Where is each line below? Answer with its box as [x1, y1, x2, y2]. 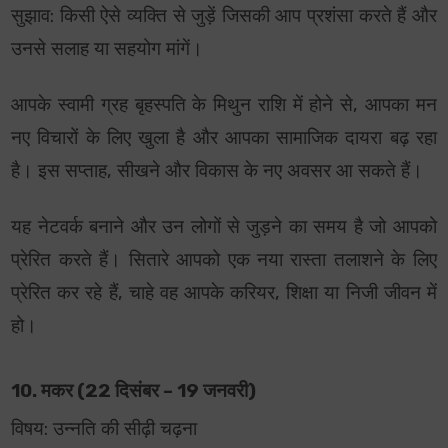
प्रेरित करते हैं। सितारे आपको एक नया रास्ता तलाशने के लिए [11, 249, 437, 272]
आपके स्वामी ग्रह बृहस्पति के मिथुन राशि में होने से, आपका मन [11, 94, 437, 117]
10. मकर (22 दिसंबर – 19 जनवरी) [11, 380, 257, 403]
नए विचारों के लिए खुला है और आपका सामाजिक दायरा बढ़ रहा [11, 127, 437, 150]
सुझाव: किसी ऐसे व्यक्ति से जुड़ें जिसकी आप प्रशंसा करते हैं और [11, 5, 437, 28]
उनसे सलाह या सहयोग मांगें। [11, 38, 204, 61]
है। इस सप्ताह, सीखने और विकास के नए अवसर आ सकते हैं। [11, 160, 424, 183]
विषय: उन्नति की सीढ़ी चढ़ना [11, 418, 198, 441]
